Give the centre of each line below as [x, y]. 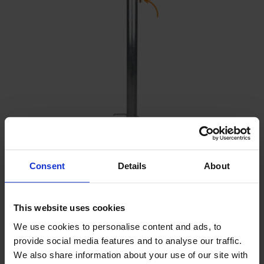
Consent [47, 166]
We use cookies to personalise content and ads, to [118, 226]
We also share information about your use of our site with [131, 255]
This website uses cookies [70, 207]
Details [132, 166]
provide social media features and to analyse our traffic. [128, 240]
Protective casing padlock [73, 164]
